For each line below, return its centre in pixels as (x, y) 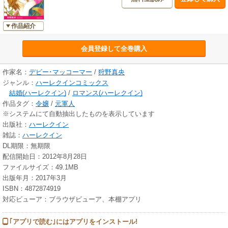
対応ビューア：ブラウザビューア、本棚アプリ (72, 199)
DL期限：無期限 (26, 146)
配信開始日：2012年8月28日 (45, 157)
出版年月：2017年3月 (35, 178)
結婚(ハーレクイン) (38, 93)
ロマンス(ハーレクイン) (107, 93)
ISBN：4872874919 (32, 189)
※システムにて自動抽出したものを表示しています (79, 114)
